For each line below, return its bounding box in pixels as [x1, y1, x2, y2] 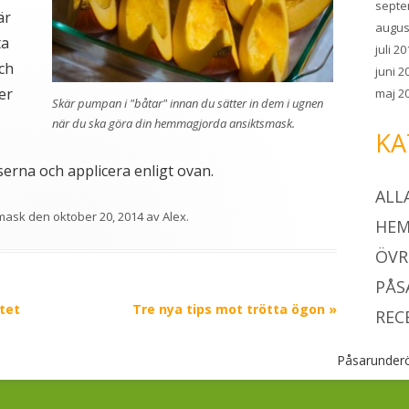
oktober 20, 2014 [53, 208, 143, 225]
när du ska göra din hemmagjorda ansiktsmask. [51, 115, 295, 132]
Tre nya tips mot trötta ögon [131, 300, 329, 318]
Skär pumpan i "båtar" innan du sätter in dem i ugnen [51, 95, 323, 112]
